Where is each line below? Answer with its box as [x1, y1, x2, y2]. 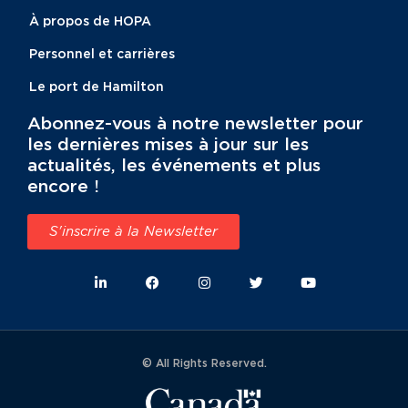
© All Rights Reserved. [141, 357, 267, 370]
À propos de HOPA [29, 14, 151, 28]
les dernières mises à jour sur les [27, 134, 309, 154]
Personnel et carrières [29, 46, 175, 61]
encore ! [27, 176, 99, 196]
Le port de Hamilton [29, 79, 164, 94]
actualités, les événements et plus [27, 155, 321, 175]
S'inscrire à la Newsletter [49, 225, 218, 240]
